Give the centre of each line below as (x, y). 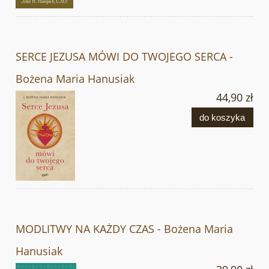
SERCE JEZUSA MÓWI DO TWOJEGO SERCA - (124, 56)
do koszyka (222, 117)
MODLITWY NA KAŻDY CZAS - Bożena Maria (124, 228)
